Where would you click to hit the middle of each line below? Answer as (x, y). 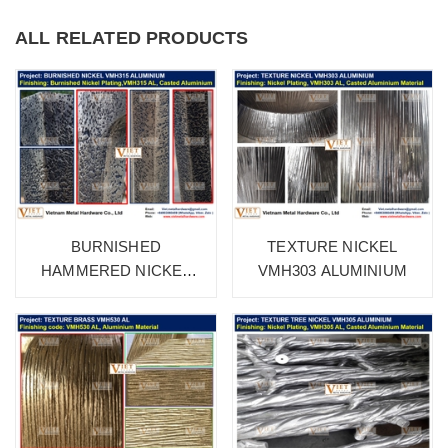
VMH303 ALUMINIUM (332, 271)
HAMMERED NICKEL (116, 271)
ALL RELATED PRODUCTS (132, 37)
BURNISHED (115, 247)
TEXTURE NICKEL (332, 247)
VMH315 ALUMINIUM (116, 295)
